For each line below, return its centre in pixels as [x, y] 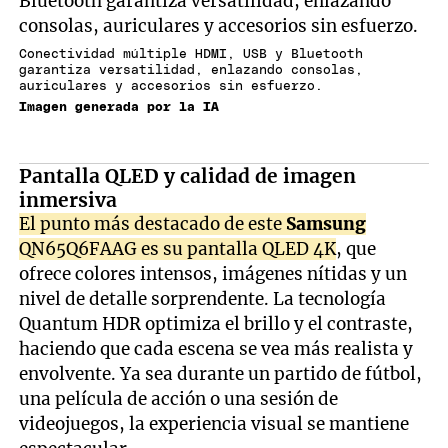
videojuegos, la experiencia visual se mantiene [214, 423]
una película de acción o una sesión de [179, 398]
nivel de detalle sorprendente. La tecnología [203, 298]
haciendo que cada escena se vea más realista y [216, 348]
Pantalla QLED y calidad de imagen [188, 175]
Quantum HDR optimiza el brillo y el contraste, [216, 323]
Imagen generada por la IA [119, 107]
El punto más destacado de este [153, 223]
